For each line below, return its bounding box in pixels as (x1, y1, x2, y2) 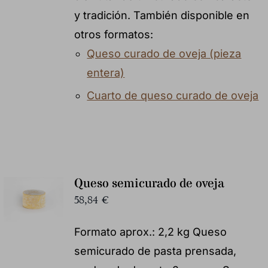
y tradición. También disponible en (74, 8, 249, 22)
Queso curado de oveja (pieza (87, 47, 242, 60)
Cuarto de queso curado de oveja (87, 89, 259, 102)
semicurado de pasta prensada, (74, 244, 236, 257)
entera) (87, 66, 125, 79)
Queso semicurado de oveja (74, 175, 224, 193)
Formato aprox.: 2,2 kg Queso (74, 225, 227, 238)
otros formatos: (74, 28, 153, 41)
